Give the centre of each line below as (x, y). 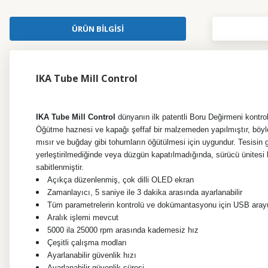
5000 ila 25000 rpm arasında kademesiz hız (123, 230)
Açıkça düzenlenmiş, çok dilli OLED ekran (121, 180)
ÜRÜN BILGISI (98, 28)
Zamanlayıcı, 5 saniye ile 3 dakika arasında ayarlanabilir (145, 193)
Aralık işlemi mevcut (83, 218)
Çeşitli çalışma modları (87, 243)
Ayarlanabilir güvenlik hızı (92, 255)
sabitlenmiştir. (60, 167)
